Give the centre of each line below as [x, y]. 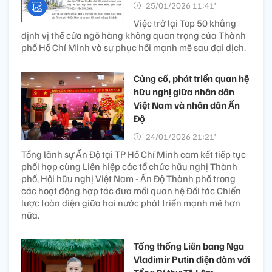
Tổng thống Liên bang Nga [189, 246]
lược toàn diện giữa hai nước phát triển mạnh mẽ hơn [131, 203]
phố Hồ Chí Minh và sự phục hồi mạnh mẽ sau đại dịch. [134, 48]
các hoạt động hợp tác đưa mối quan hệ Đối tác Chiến [131, 191]
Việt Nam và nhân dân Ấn [187, 105]
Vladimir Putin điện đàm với [192, 260]
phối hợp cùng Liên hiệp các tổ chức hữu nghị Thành [129, 167]
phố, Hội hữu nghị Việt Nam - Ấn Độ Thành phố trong [128, 179]
